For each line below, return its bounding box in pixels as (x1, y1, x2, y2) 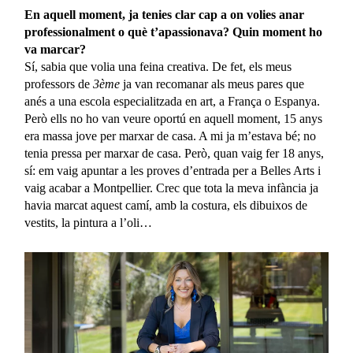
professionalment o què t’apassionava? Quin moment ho (24, 24, 323, 39)
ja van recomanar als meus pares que (120, 76, 305, 91)
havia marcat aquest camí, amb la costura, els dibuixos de (24, 198, 308, 212)
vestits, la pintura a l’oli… (24, 215, 153, 229)
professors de (24, 76, 94, 91)
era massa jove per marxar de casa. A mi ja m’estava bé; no (24, 128, 317, 143)
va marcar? (24, 42, 87, 56)
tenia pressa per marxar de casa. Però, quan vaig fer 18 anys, (24, 146, 325, 160)
